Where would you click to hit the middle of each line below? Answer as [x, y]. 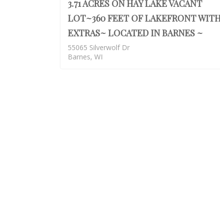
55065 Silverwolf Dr [99, 48]
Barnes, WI [85, 57]
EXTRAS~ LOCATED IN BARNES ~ [135, 33]
